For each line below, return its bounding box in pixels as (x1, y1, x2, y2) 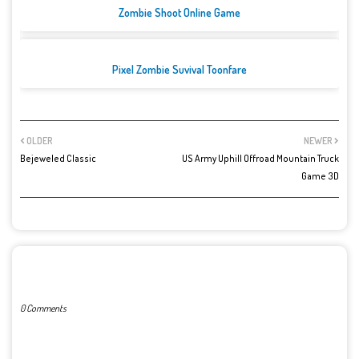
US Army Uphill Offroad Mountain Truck (182, 152, 339, 165)
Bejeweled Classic (20, 152, 96, 165)
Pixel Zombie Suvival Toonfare (112, 63, 247, 77)
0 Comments (20, 302, 67, 315)
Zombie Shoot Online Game (119, 6, 240, 20)
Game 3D (301, 170, 339, 183)
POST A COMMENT (20, 262, 118, 279)
